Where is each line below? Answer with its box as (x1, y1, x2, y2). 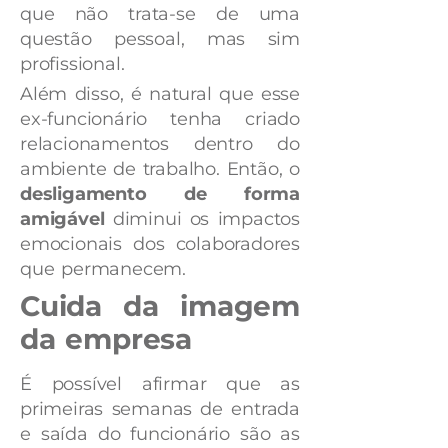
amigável (20, 207, 105, 230)
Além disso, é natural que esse (20, 82, 300, 105)
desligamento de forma (20, 182, 300, 205)
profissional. (20, 52, 125, 75)
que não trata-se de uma (20, 2, 300, 25)
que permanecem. (20, 257, 193, 280)
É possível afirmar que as (20, 372, 300, 395)
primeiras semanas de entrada (20, 397, 300, 420)
